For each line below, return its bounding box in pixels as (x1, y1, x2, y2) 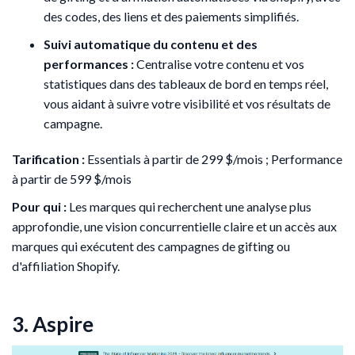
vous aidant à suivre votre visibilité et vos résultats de (44, 95, 330, 111)
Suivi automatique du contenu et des (44, 36, 258, 52)
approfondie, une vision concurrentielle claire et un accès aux (12, 218, 337, 234)
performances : (44, 55, 134, 71)
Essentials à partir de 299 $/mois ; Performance (85, 151, 342, 166)
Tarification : (12, 151, 85, 166)
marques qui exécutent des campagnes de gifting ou (12, 238, 290, 254)
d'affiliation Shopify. (12, 258, 120, 273)
